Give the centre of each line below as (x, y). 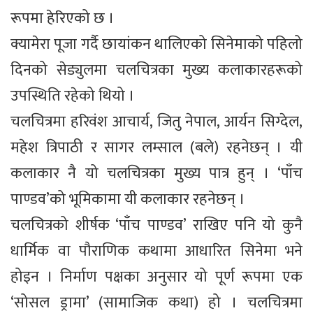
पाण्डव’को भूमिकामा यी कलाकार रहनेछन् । (128, 200)
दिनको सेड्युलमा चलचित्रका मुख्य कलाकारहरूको (156, 71)
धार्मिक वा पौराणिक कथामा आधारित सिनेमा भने (156, 252)
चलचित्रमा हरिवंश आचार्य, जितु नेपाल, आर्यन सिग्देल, (156, 122)
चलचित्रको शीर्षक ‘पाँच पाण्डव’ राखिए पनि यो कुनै (156, 226)
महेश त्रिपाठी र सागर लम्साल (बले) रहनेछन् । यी (156, 148)
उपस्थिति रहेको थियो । (73, 96)
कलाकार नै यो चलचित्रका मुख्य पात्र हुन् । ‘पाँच (156, 174)
